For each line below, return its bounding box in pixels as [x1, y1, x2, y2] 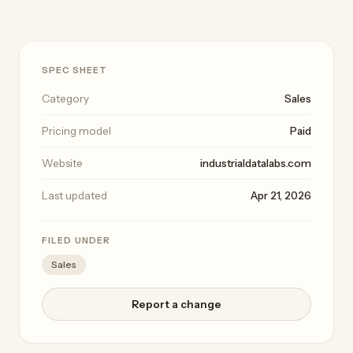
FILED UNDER [42, 235, 111, 247]
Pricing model [42, 124, 111, 138]
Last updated [42, 189, 107, 203]
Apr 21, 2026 [251, 189, 311, 203]
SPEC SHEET [42, 65, 107, 76]
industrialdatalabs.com [200, 157, 311, 170]
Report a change [132, 298, 221, 311]
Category [42, 92, 89, 106]
